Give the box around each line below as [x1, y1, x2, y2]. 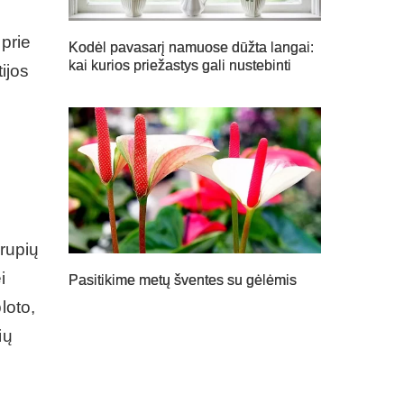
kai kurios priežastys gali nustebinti [69, 57, 291, 73]
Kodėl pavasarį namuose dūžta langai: [69, 39, 314, 55]
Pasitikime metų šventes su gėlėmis [69, 272, 297, 289]
